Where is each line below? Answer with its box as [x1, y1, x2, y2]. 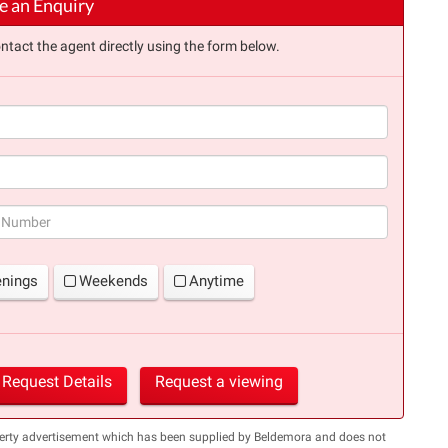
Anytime [189, 271, 244, 290]
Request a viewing [154, 371, 283, 391]
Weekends [79, 271, 148, 290]
